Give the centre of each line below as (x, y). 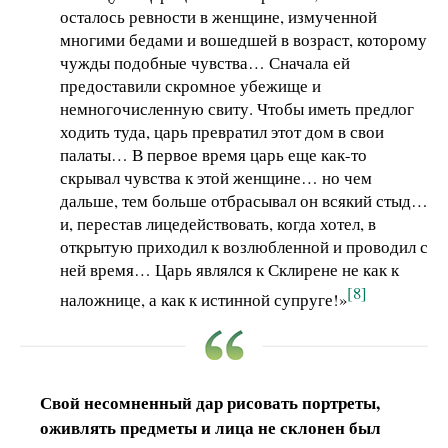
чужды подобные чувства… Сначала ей (205, 62)
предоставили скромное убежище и (190, 85)
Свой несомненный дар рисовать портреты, (210, 403)
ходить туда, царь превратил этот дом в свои (222, 131)
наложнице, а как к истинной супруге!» (203, 299)
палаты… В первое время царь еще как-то (213, 154)
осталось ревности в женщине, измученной (218, 16)
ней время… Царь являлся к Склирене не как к (229, 269)
